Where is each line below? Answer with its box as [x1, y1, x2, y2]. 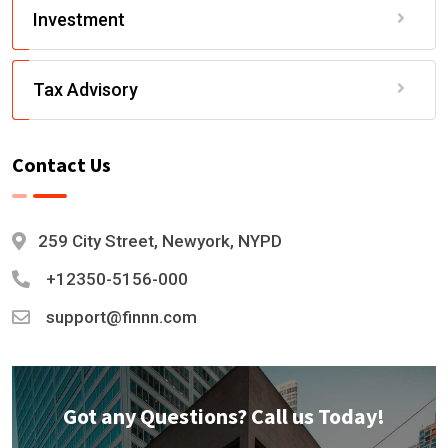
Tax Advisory [33, 79, 138, 101]
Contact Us [12, 152, 111, 178]
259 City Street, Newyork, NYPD [38, 231, 282, 252]
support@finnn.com [46, 307, 197, 328]
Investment [33, 9, 125, 31]
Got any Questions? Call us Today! [63, 402, 385, 431]
